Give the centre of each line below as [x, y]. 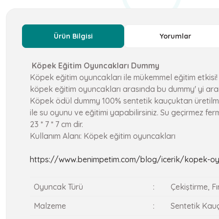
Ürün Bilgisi [73, 36]
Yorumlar [175, 36]
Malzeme [50, 206]
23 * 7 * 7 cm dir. [56, 124]
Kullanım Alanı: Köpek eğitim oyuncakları [103, 136]
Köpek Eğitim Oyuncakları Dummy [95, 66]
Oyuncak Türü [58, 187]
